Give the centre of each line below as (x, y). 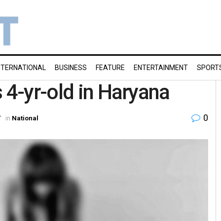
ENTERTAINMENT (161, 68)
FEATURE (110, 68)
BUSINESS (71, 68)
